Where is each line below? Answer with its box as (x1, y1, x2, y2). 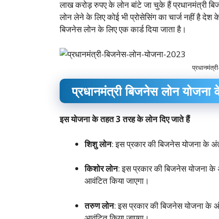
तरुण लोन (85, 199, 114, 211)
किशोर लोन (85, 163, 118, 175)
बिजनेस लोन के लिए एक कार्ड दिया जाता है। (60, 23, 186, 35)
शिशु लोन (85, 138, 111, 150)
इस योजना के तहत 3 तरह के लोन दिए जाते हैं (60, 113, 190, 125)
